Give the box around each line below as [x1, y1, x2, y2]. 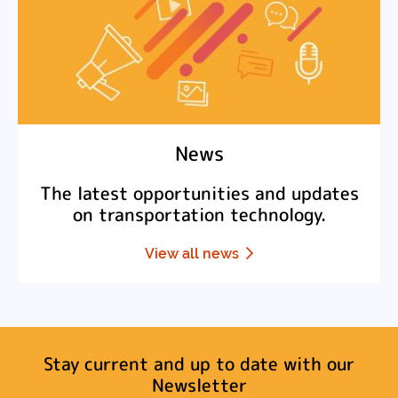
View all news [145, 244, 239, 262]
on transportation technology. [72, 202, 326, 227]
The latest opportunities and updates [39, 180, 359, 205]
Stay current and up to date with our [44, 351, 354, 376]
